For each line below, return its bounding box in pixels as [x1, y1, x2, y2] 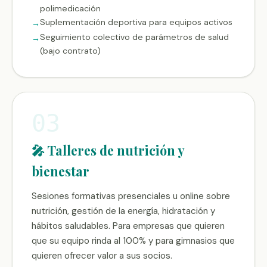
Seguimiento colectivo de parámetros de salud [40, 32, 229, 42]
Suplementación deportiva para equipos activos [40, 17, 232, 27]
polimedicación [40, 3, 101, 14]
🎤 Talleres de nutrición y [32, 142, 184, 159]
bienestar [32, 163, 89, 179]
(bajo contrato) [40, 45, 101, 56]
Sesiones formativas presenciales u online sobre [32, 190, 230, 202]
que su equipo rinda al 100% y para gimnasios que [32, 235, 235, 247]
